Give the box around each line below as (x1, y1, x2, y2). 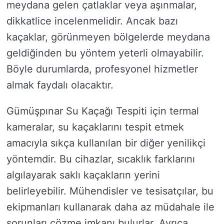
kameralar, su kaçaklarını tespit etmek (6, 121, 184, 133)
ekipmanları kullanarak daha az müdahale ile (6, 201, 214, 213)
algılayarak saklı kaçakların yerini (6, 169, 160, 181)
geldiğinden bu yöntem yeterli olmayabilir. (6, 47, 204, 59)
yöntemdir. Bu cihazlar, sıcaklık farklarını (6, 153, 195, 165)
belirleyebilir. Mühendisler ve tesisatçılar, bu (6, 185, 213, 197)
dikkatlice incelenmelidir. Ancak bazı (6, 15, 178, 27)
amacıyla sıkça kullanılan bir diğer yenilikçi (6, 137, 205, 149)
